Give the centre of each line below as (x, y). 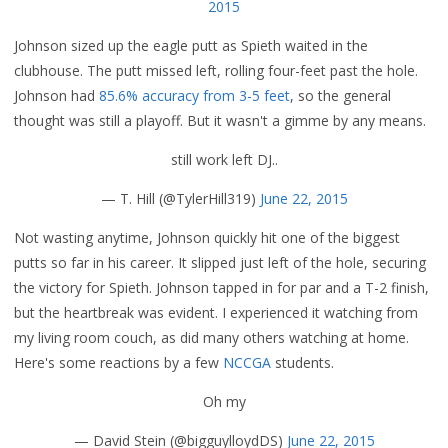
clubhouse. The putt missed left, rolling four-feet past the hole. (216, 70)
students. (302, 362)
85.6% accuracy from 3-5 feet (194, 95)
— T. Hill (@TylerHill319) (180, 198)
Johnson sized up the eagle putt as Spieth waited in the (191, 45)
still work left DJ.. (224, 159)
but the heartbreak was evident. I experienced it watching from (216, 312)
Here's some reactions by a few (118, 362)
